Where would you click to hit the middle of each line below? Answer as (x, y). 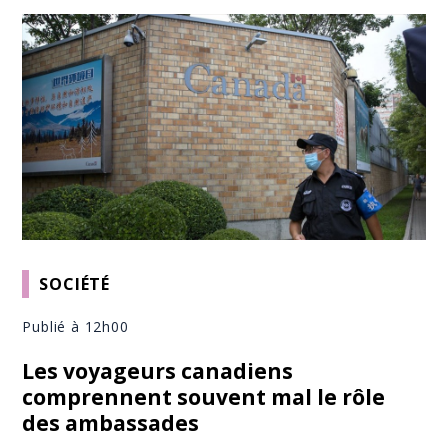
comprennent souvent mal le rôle (204, 397)
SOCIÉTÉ (75, 283)
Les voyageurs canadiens (158, 371)
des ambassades (111, 423)
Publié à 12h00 (75, 327)
